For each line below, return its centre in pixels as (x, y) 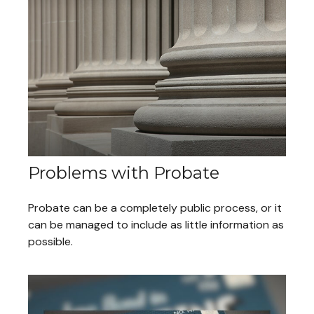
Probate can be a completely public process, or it (155, 208)
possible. (50, 242)
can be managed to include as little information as (156, 225)
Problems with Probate (124, 173)
